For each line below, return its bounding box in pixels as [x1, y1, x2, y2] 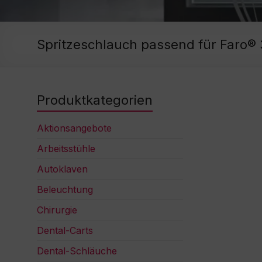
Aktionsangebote [37, 122, 112, 135]
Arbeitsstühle [37, 143, 95, 155]
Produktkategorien [37, 92, 153, 108]
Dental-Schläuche [37, 245, 117, 257]
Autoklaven [37, 163, 88, 175]
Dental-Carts [37, 225, 93, 237]
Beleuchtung [37, 184, 93, 196]
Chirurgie [37, 204, 77, 216]
